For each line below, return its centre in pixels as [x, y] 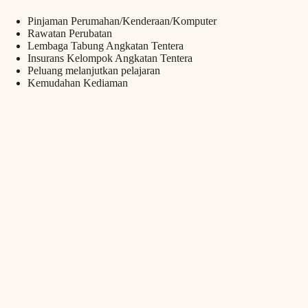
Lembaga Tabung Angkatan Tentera [106, 46]
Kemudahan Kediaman [78, 83]
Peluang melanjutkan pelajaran [94, 71]
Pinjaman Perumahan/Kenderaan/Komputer [122, 21]
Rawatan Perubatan [70, 34]
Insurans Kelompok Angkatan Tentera [110, 58]
